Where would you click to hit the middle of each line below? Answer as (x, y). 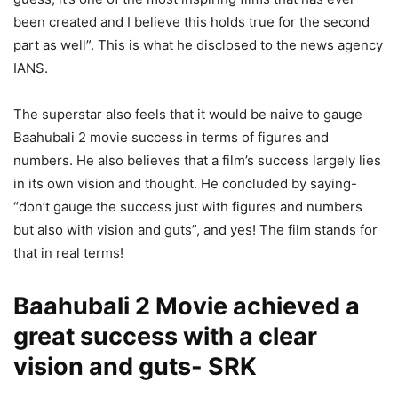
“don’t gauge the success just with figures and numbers (188, 206)
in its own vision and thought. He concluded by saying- (185, 183)
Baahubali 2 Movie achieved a (187, 306)
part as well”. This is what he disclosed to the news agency (198, 44)
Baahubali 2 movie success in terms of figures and (171, 137)
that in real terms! (68, 252)
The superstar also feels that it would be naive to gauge (188, 114)
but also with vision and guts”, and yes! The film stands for (195, 229)
